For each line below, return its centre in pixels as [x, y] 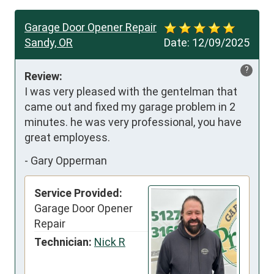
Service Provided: [78, 193]
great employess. [67, 138]
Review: [43, 76]
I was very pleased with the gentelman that [131, 92]
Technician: [63, 242]
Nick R [110, 242]
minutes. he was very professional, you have [133, 122]
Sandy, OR [49, 43]
